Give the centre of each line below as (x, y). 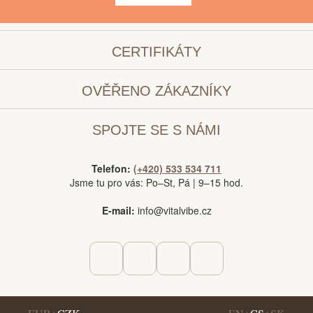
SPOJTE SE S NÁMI (156, 130)
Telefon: (111, 168)
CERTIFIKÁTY (156, 51)
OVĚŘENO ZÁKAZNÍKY (156, 90)
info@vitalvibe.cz (173, 210)
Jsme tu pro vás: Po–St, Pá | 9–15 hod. (156, 182)
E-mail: (118, 210)
